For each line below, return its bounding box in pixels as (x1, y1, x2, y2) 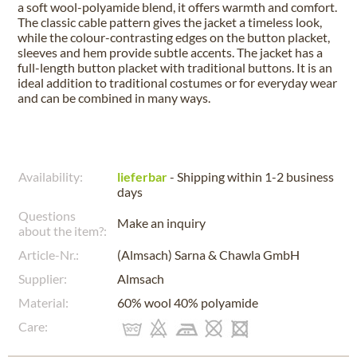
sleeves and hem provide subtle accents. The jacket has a (18, 45, 323, 60)
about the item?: (18, 223, 107, 238)
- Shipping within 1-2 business (167, 169, 334, 184)
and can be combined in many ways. (18, 90, 210, 105)
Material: (18, 295, 69, 310)
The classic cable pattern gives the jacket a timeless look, (18, 14, 322, 29)
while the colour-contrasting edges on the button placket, (18, 29, 330, 45)
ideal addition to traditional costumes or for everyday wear (18, 75, 337, 90)
